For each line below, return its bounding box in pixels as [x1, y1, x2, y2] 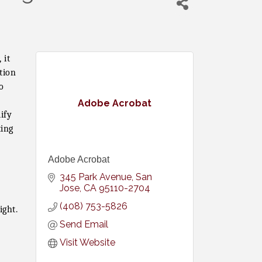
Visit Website [60, 237, 116, 248]
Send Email [60, 219, 109, 230]
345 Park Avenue [60, 171, 132, 182]
